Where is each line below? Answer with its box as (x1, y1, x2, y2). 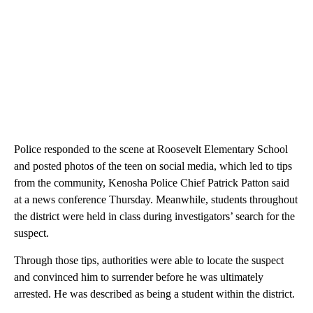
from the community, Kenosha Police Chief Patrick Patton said (14, 176, 289, 189)
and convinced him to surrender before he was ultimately (14, 270, 263, 283)
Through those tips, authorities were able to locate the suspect (14, 254, 284, 266)
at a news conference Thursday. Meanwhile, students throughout (14, 193, 298, 205)
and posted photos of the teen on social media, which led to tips (14, 159, 292, 172)
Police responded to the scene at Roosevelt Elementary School (14, 143, 288, 155)
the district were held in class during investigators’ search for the (14, 210, 295, 222)
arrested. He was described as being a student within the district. (14, 287, 295, 300)
